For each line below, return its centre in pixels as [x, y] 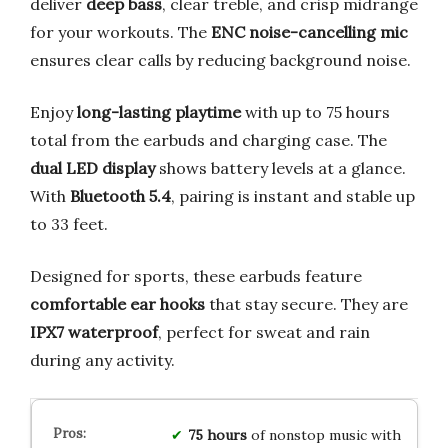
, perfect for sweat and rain [264, 331]
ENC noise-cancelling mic [309, 31]
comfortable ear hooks [117, 303]
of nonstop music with [323, 434]
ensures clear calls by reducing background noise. [220, 59]
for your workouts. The [120, 31]
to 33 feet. [69, 223]
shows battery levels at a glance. [280, 167]
